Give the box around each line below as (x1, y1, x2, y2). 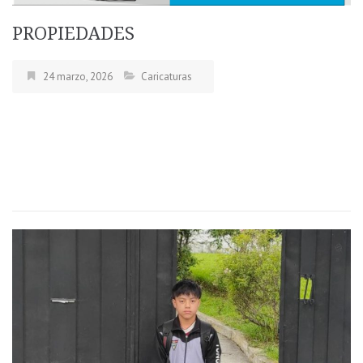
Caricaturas (141, 69, 192, 83)
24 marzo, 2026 (43, 69, 113, 83)
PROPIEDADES (12, 23, 135, 44)
